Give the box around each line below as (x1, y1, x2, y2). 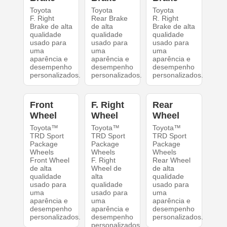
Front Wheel (29, 156, 69, 165)
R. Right (153, 14, 179, 23)
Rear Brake (91, 14, 128, 23)
